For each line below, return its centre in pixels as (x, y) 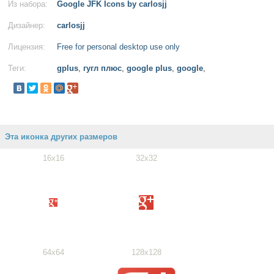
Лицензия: (27, 47)
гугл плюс (102, 68)
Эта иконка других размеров (61, 137)
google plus (149, 68)
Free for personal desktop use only (118, 47)
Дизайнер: (27, 25)
